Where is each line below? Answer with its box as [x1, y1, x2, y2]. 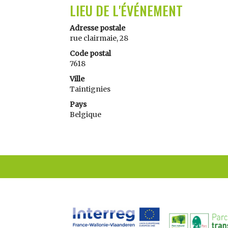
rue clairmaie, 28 [70, 34, 128, 43]
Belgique [70, 110, 101, 119]
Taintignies [70, 84, 110, 94]
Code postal [70, 49, 111, 58]
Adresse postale [70, 23, 125, 33]
